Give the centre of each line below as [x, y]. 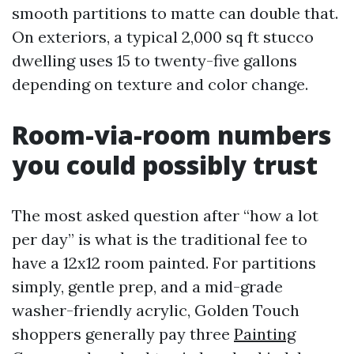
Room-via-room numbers [171, 135]
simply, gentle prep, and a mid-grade [147, 286]
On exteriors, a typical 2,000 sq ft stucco [163, 37]
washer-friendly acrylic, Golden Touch [156, 310]
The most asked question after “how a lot [165, 215]
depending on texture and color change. [160, 84]
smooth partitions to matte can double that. [175, 13]
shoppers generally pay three [123, 334]
